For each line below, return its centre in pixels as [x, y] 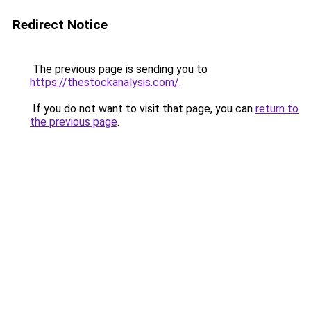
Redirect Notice [60, 25]
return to [277, 109]
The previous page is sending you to [119, 69]
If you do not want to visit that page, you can [143, 109]
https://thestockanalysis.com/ [104, 82]
